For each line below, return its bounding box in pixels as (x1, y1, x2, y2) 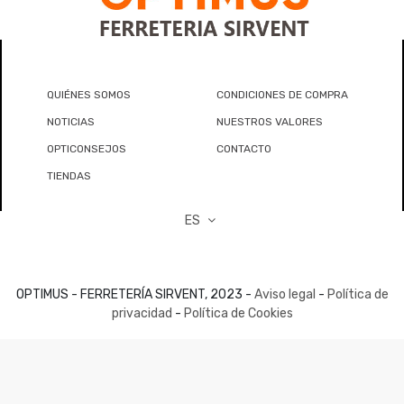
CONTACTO (216, 142, 271, 156)
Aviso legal (253, 286, 316, 302)
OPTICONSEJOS (47, 142, 126, 156)
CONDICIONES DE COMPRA (216, 88, 348, 102)
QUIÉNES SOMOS (47, 88, 131, 102)
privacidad (111, 305, 172, 321)
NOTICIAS (47, 115, 95, 129)
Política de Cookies (183, 305, 293, 321)
